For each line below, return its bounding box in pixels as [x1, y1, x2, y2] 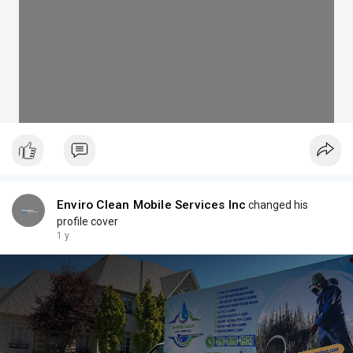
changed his [246, 199, 309, 212]
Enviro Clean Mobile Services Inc [57, 198, 247, 213]
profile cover [57, 215, 118, 229]
